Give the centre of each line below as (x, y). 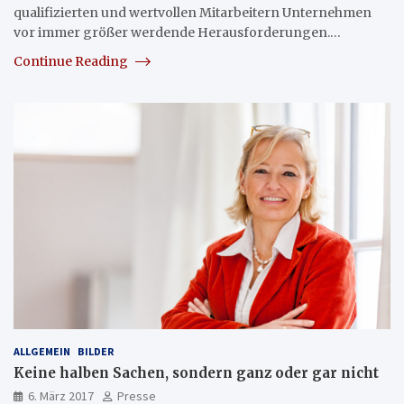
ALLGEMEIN (42, 351)
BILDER (96, 351)
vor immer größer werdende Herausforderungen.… (177, 32)
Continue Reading (72, 61)
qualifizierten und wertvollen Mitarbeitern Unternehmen (193, 12)
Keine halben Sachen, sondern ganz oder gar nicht (196, 372)
